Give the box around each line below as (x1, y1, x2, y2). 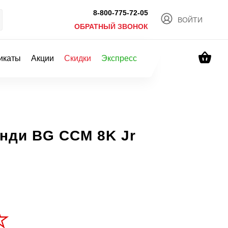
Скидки (64, 54, 91, 63)
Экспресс (101, 54, 137, 63)
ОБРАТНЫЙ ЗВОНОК (74, 22, 148, 31)
